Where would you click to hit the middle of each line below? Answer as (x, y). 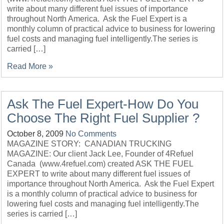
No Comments (91, 134)
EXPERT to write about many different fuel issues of (99, 174)
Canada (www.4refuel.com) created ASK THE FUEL (100, 164)
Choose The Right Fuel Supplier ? (103, 118)
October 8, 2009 (35, 134)
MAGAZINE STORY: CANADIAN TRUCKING (89, 144)
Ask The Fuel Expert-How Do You (103, 104)
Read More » (30, 66)
